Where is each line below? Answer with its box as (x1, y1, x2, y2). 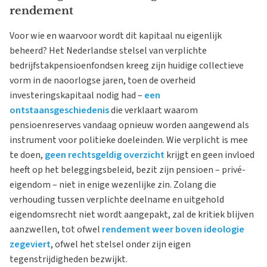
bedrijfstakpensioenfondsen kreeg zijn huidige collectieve (10, 59, 244, 72)
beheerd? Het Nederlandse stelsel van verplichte (10, 44, 207, 57)
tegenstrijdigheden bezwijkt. (10, 253, 128, 266)
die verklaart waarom (109, 104, 198, 117)
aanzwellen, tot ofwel (10, 223, 102, 236)
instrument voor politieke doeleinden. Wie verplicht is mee (10, 133, 248, 147)
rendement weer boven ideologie (102, 223, 244, 236)
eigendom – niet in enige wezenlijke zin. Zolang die (10, 178, 216, 191)
